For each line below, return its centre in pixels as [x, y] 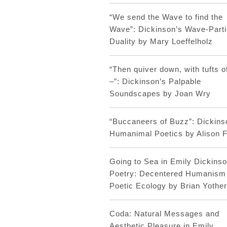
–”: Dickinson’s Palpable [155, 81]
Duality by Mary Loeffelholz [161, 41]
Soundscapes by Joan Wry [160, 93]
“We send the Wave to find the [166, 17]
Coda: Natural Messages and [164, 214]
